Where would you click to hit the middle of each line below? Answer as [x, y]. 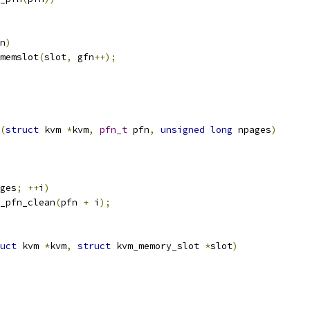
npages [252, 130]
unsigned [183, 130]
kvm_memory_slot [158, 246]
